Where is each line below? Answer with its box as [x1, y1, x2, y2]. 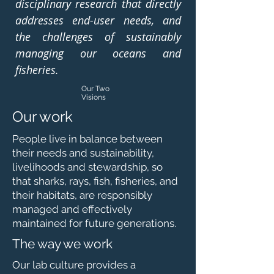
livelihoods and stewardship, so [12, 161, 163, 173]
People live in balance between [12, 133, 163, 145]
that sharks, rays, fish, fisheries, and [12, 175, 178, 187]
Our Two [81, 84, 109, 93]
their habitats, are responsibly [12, 189, 152, 201]
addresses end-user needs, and [15, 13, 181, 28]
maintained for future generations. [12, 217, 176, 229]
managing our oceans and [15, 46, 181, 61]
